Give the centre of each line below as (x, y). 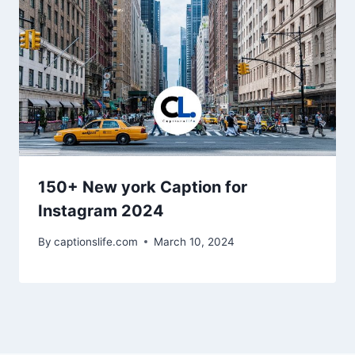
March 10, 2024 (195, 241)
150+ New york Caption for (143, 187)
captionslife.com (96, 241)
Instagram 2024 (101, 211)
